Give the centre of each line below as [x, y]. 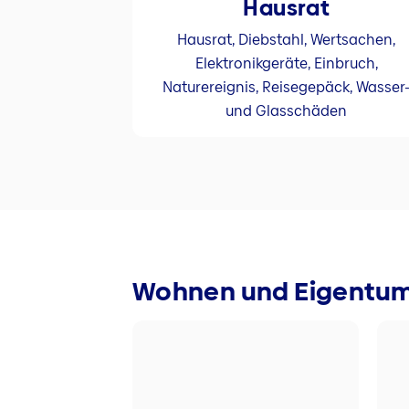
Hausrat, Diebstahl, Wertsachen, [287, 39]
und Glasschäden [287, 110]
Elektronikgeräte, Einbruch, [286, 63]
